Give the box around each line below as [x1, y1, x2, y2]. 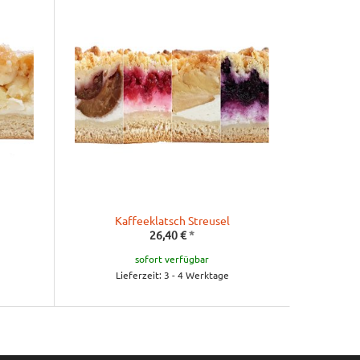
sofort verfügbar [135, 252, 210, 265]
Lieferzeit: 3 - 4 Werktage [115, 268, 229, 281]
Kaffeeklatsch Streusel [114, 213, 230, 227]
